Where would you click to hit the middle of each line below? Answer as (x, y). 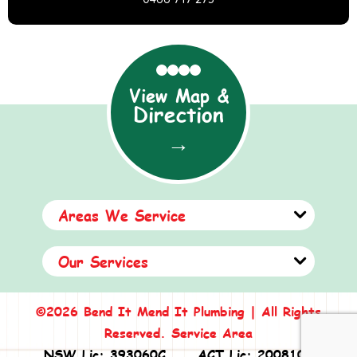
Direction (178, 114)
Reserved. (138, 332)
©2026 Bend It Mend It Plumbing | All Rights (178, 311)
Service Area (212, 332)
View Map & (178, 95)
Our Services (103, 261)
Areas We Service (122, 214)
